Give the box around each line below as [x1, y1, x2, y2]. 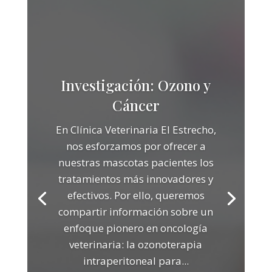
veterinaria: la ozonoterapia [69, 237, 203, 252]
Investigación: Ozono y [61, 75, 211, 95]
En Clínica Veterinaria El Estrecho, [55, 123, 216, 137]
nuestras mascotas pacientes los [58, 155, 214, 170]
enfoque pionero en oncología [64, 221, 208, 236]
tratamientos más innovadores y [58, 172, 214, 186]
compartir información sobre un [58, 205, 214, 219]
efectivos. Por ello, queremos [67, 188, 205, 203]
